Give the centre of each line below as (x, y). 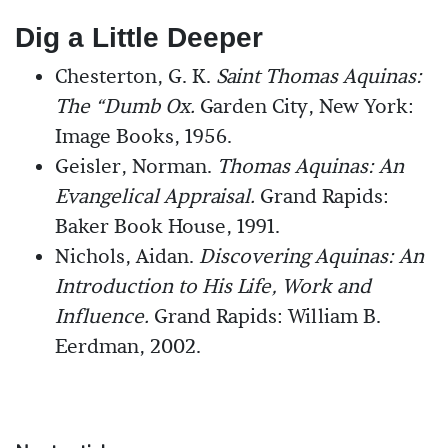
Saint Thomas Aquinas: (319, 77)
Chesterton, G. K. (135, 77)
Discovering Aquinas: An (311, 257)
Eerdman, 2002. (128, 347)
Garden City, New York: (304, 107)
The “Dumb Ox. (125, 107)
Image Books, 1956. (143, 137)
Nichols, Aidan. (127, 257)
